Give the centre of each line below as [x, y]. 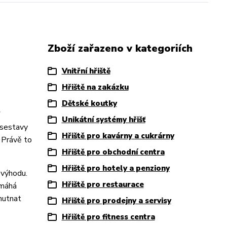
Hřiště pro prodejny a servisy [116, 200]
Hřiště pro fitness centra [108, 217]
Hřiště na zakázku [95, 87]
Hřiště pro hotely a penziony [116, 168]
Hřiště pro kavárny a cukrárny [118, 136]
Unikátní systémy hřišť [103, 119]
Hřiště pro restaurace [103, 184]
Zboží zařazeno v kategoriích [120, 48]
